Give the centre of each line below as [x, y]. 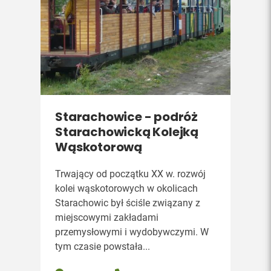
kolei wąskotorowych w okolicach [127, 188]
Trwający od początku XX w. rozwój [131, 174]
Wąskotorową [99, 147]
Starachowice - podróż [127, 117]
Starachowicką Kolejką [127, 132]
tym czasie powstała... [103, 247]
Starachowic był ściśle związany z [128, 203]
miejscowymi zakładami [107, 217]
